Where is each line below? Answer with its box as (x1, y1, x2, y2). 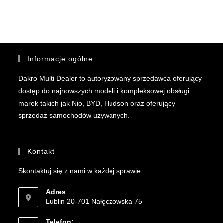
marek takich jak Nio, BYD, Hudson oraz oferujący (18, 99, 176, 108)
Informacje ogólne (27, 55, 93, 63)
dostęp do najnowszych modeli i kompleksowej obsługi (18, 87, 190, 95)
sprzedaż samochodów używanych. (18, 111, 130, 120)
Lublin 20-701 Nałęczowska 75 (46, 197, 143, 206)
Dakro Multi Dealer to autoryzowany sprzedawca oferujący (18, 74, 202, 83)
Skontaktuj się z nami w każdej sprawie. (18, 167, 143, 175)
